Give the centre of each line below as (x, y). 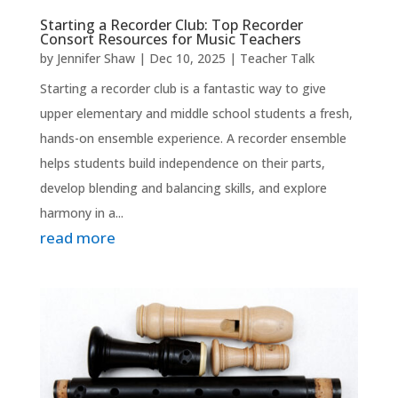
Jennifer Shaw (96, 58)
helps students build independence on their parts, (182, 163)
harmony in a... (81, 212)
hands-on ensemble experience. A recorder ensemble (193, 138)
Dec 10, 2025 (187, 58)
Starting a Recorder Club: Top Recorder (171, 24)
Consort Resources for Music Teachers (170, 39)
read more (77, 237)
